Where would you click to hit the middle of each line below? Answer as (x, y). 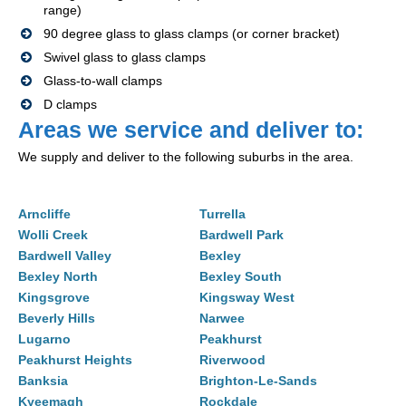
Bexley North (58, 277)
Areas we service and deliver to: (191, 130)
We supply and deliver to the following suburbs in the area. (186, 157)
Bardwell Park (242, 235)
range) (63, 10)
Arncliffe (44, 214)
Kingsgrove (54, 298)
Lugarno (44, 339)
